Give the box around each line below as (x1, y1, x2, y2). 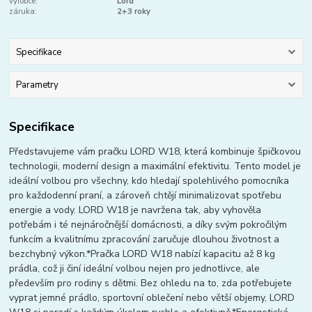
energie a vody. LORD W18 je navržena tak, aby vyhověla (9, 203, 262, 217)
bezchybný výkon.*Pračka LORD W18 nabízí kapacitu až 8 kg (9, 247, 276, 261)
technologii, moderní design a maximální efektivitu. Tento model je (9, 159, 302, 173)
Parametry (15, 78, 58, 91)
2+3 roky (116, 6, 150, 17)
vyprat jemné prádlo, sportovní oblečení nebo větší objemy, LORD (9, 291, 295, 305)
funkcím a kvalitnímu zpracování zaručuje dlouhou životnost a (9, 233, 280, 247)
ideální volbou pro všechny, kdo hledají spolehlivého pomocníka (9, 174, 290, 188)
